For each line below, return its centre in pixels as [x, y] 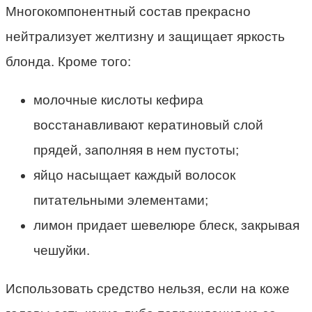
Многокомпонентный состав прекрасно [128, 11]
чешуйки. [62, 250]
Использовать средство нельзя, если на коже [148, 289]
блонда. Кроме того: [68, 62]
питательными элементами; [121, 200]
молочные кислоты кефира [118, 100]
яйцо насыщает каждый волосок [134, 175]
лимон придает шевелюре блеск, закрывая [166, 225]
